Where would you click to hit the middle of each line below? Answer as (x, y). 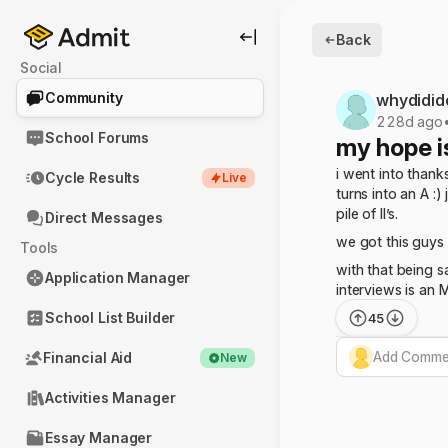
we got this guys (390, 241)
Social (45, 67)
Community (84, 97)
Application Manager (118, 277)
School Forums (97, 137)
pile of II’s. (367, 213)
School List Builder (110, 317)
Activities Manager (110, 397)
